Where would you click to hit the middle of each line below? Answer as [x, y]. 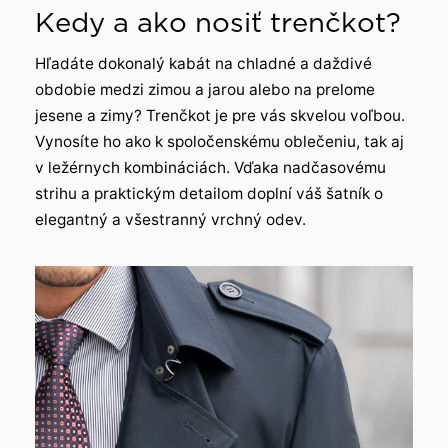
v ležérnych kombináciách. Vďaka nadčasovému [210, 168]
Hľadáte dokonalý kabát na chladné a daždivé [203, 64]
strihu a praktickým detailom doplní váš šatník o [209, 194]
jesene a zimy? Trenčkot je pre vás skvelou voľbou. [220, 116]
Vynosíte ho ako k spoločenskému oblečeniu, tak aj [219, 142]
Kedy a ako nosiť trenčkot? [218, 23]
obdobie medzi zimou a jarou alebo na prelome [205, 90]
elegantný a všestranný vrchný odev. [170, 220]
